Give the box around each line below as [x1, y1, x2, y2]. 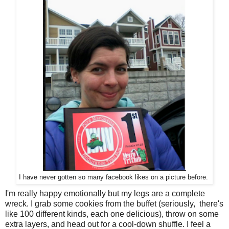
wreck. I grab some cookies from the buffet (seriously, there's [5, 199, 223, 208]
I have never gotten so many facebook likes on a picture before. [19, 173, 210, 181]
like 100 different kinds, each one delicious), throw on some [5, 209, 219, 218]
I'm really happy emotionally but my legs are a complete [5, 189, 205, 198]
